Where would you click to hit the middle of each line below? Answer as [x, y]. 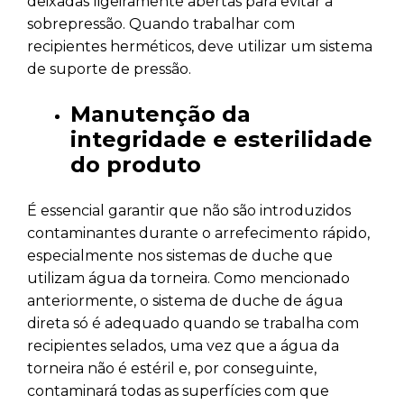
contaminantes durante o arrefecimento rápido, [198, 233]
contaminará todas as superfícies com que [178, 390]
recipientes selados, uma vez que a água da [183, 345]
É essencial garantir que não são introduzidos [189, 210]
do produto [136, 164]
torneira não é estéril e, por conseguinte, [172, 368]
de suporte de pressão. [109, 69]
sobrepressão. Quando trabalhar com [161, 23]
